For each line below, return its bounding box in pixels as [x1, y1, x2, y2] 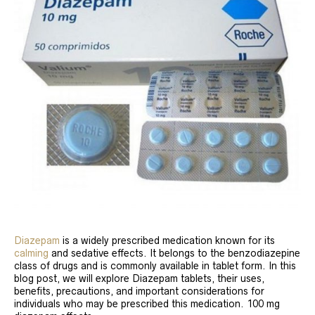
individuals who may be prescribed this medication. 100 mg [14, 298, 280, 309]
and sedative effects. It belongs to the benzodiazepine [49, 247, 300, 259]
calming [14, 247, 49, 259]
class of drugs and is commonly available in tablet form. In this [14, 260, 296, 271]
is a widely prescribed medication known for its [60, 235, 275, 246]
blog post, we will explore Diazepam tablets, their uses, [14, 273, 264, 284]
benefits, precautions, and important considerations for [14, 285, 264, 297]
